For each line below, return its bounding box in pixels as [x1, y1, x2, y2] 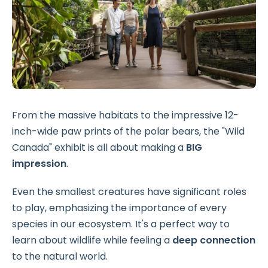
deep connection [172, 233, 255, 247]
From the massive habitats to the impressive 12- [12, 108, 239, 122]
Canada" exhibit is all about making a [12, 140, 186, 154]
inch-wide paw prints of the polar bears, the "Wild [12, 124, 245, 138]
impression [12, 156, 66, 170]
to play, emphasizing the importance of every [12, 200, 227, 215]
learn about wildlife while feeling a [12, 233, 172, 247]
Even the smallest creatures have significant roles [12, 184, 246, 199]
